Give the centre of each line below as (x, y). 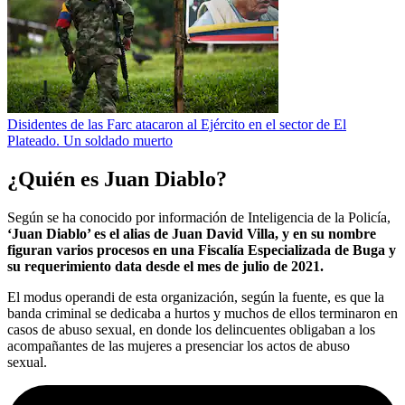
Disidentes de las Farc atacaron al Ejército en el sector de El (177, 125)
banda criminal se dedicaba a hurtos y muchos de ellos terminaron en (202, 313)
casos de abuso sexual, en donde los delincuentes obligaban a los (191, 329)
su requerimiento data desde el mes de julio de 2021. (165, 266)
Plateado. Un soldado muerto (90, 141)
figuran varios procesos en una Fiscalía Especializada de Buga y (202, 250)
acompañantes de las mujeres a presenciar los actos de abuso (179, 345)
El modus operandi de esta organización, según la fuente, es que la (196, 297)
